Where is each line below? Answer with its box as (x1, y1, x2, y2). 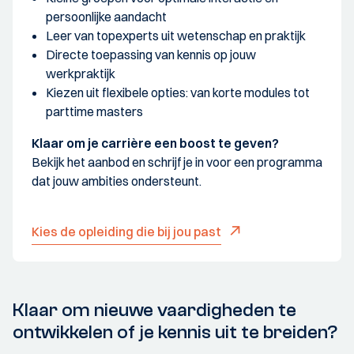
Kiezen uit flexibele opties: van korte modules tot (46, 84, 310, 100)
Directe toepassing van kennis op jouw (46, 46, 256, 62)
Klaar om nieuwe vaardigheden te (13, 299, 296, 321)
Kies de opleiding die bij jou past (32, 223, 221, 239)
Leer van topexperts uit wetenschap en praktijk (46, 27, 306, 43)
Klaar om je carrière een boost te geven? (32, 134, 279, 151)
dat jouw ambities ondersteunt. (32, 172, 201, 189)
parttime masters (46, 103, 143, 119)
